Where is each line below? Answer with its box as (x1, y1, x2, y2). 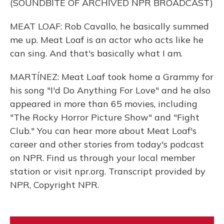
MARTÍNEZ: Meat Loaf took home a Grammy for (10, 71, 213, 82)
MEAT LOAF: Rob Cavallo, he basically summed (10, 20, 209, 32)
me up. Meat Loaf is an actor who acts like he (10, 34, 203, 45)
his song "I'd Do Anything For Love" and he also (10, 84, 210, 96)
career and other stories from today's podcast (10, 138, 204, 150)
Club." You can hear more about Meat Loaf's (10, 125, 196, 136)
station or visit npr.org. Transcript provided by (10, 165, 205, 177)
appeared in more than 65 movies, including (10, 98, 197, 109)
